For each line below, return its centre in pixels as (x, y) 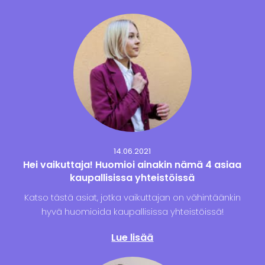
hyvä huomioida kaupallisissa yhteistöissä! (132, 212)
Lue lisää (132, 238)
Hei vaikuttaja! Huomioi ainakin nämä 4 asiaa (132, 165)
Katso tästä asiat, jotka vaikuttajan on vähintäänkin (132, 198)
